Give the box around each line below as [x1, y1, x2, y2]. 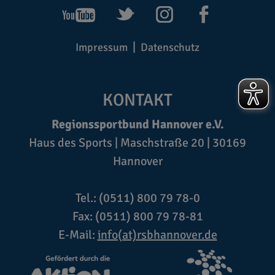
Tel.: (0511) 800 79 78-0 [75, 190, 200, 206]
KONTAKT [103, 89, 172, 110]
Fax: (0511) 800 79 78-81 [72, 208, 203, 224]
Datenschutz [140, 40, 199, 54]
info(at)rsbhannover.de [97, 227, 217, 242]
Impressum [76, 40, 128, 54]
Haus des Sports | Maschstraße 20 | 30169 [29, 134, 246, 150]
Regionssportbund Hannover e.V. [51, 116, 224, 132]
